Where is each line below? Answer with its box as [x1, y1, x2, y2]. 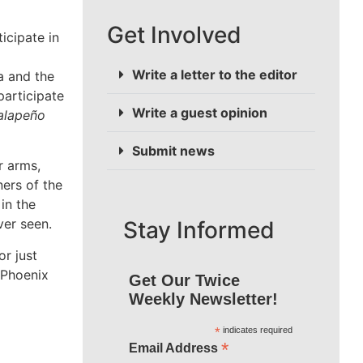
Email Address [128, 341, 221, 356]
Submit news [132, 143, 215, 160]
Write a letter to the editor [132, 66, 297, 83]
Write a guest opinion [132, 105, 267, 122]
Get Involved [107, 21, 241, 49]
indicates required [220, 325, 293, 335]
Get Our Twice [128, 271, 240, 290]
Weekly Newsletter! [128, 290, 278, 309]
